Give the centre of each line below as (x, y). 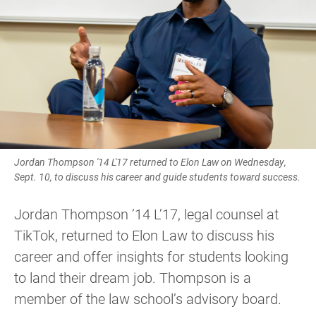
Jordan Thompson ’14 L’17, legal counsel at (146, 214)
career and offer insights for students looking (151, 256)
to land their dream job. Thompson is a (133, 278)
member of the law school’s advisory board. (148, 299)
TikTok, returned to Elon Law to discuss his (144, 235)
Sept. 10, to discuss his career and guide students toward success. (157, 177)
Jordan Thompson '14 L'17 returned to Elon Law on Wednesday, (150, 162)
